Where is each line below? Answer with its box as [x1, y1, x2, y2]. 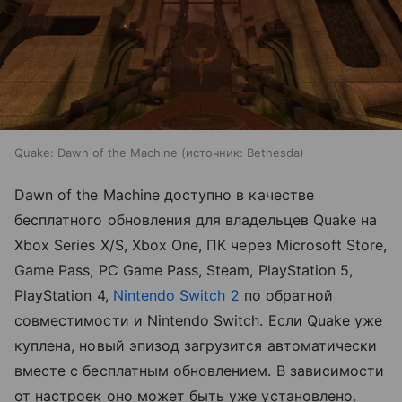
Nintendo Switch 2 [112, 286, 240, 305]
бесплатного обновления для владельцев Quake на [14, 211, 378, 230]
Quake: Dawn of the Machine [14, 145, 178, 161]
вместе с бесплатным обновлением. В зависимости [14, 362, 385, 380]
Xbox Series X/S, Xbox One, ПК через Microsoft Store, [14, 236, 388, 255]
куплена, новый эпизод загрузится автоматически [14, 336, 378, 355]
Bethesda [247, 145, 300, 161]
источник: [186, 145, 243, 161]
